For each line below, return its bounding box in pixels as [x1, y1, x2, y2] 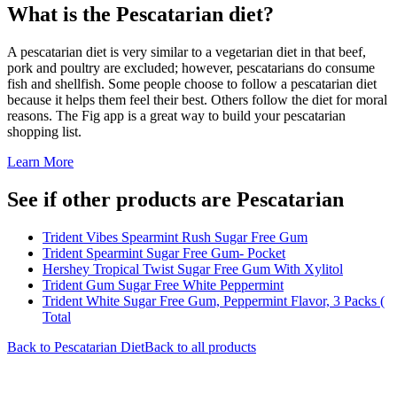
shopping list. [7, 123, 82, 139]
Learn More [7, 153, 74, 169]
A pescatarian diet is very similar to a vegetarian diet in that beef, [7, 43, 366, 59]
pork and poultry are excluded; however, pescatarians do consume [7, 59, 375, 75]
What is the [7, 2, 116, 26]
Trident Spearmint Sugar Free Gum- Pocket [43, 245, 285, 261]
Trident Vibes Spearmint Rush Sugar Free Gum [43, 229, 307, 245]
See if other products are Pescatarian [7, 187, 344, 211]
